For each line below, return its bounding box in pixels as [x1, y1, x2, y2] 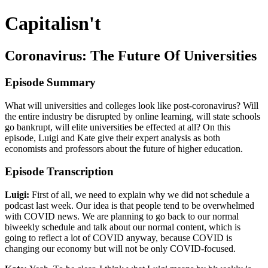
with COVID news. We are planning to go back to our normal [5, 211, 239, 221]
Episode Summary [5, 75, 96, 89]
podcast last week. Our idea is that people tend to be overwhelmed [5, 200, 254, 211]
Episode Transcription [5, 165, 114, 178]
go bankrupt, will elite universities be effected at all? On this [5, 121, 230, 132]
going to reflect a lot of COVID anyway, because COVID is [5, 232, 232, 243]
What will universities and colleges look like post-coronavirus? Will [5, 100, 258, 111]
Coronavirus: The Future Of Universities [5, 47, 257, 63]
